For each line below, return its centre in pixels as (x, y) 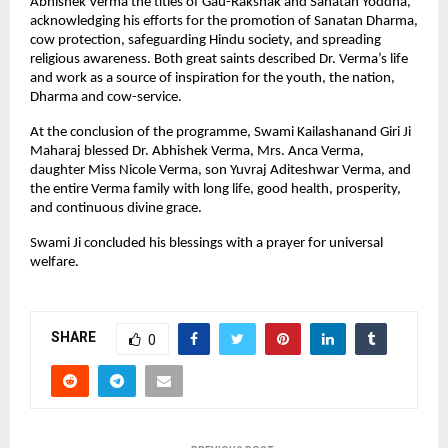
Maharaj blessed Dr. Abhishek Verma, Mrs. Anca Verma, (197, 151)
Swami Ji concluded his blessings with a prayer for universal (206, 243)
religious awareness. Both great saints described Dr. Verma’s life (219, 59)
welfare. (54, 262)
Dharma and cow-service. (106, 97)
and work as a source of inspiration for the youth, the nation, (212, 78)
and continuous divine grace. (116, 208)
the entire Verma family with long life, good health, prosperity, (215, 189)
